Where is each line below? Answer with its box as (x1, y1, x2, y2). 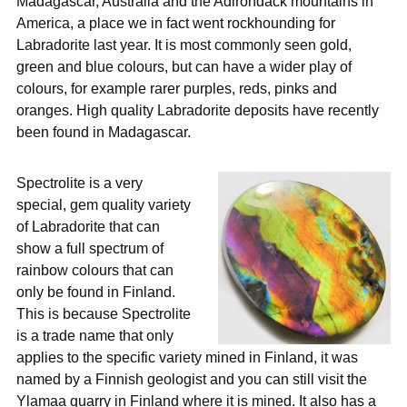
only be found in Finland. (16, 283, 175, 300)
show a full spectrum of (16, 239, 164, 256)
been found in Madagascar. (16, 123, 191, 140)
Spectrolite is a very (16, 174, 143, 191)
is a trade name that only (16, 326, 174, 343)
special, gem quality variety (16, 195, 191, 213)
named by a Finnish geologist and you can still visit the (16, 370, 367, 387)
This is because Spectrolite (16, 304, 191, 322)
